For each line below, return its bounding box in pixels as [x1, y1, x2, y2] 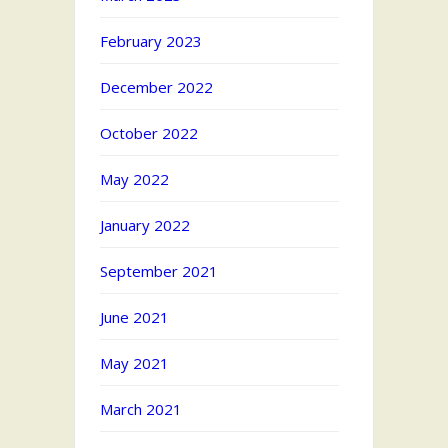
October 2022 [100, 123, 198, 144]
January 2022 [100, 215, 190, 236]
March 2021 [100, 399, 182, 420]
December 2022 [100, 77, 213, 98]
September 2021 [100, 261, 218, 282]
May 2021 [100, 353, 169, 374]
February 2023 [100, 31, 202, 52]
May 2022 [100, 169, 169, 190]
